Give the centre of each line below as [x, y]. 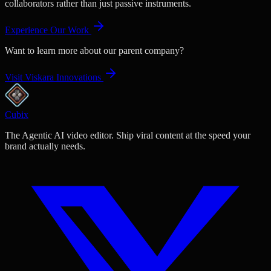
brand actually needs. [45, 146]
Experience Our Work [48, 30]
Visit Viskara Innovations [54, 77]
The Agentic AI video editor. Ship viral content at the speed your [128, 135]
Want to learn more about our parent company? [94, 51]
